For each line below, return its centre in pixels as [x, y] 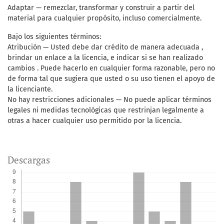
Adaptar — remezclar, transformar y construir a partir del [101, 8]
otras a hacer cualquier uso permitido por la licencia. [94, 121]
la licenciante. [30, 89]
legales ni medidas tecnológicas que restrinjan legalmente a [106, 110]
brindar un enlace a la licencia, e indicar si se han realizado [105, 58]
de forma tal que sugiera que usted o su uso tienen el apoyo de [111, 79]
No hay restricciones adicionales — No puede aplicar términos [109, 100]
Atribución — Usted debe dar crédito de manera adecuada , [105, 47]
